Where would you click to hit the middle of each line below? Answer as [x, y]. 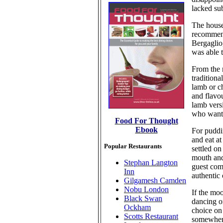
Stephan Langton [151, 163]
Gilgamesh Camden [155, 180]
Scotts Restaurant [151, 216]
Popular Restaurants [133, 146]
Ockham [137, 207]
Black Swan [143, 198]
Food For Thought [146, 121]
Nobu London [146, 189]
